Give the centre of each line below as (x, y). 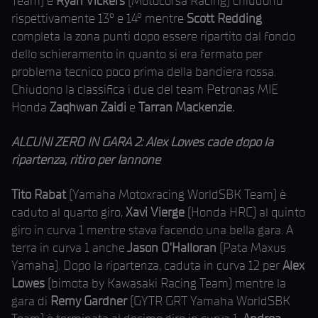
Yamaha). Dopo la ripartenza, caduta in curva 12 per (147, 265)
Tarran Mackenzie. (186, 107)
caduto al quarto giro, (68, 212)
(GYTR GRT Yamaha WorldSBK (209, 301)
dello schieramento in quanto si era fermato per (137, 54)
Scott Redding (223, 18)
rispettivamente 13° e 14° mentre (98, 18)
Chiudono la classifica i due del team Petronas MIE (145, 89)
